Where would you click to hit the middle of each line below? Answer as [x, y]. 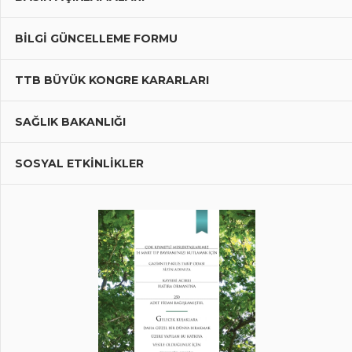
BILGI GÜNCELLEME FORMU [96, 38]
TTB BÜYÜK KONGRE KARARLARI [112, 80]
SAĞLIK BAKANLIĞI [70, 121]
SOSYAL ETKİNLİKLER [79, 163]
